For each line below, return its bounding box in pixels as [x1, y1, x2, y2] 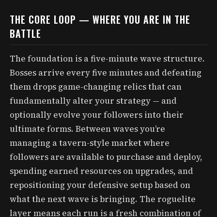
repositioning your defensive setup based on [10, 179, 190, 191]
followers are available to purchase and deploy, [10, 151, 202, 163]
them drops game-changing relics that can [10, 80, 182, 93]
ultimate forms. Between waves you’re [10, 123, 165, 135]
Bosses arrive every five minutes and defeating [10, 66, 201, 78]
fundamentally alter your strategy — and [10, 94, 177, 107]
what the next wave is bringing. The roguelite [10, 193, 196, 205]
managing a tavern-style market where [10, 137, 170, 149]
